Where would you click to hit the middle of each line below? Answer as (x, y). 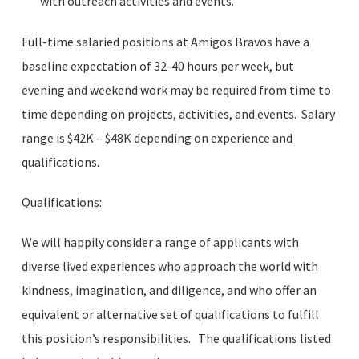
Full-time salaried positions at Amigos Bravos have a (165, 42)
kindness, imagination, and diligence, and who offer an (169, 290)
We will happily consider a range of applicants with (160, 242)
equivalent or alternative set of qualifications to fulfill (170, 314)
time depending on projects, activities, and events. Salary (178, 114)
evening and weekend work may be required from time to (176, 90)
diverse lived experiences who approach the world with (169, 266)
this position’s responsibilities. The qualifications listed (176, 338)
